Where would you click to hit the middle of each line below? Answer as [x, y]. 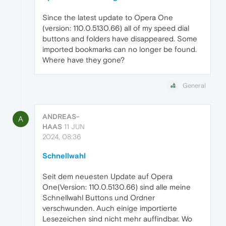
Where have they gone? [83, 60]
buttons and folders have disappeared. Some [120, 39]
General [194, 86]
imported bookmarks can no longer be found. [120, 49]
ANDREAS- [61, 117]
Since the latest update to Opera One [108, 18]
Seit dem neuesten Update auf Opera [107, 177]
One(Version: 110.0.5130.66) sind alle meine [117, 187]
